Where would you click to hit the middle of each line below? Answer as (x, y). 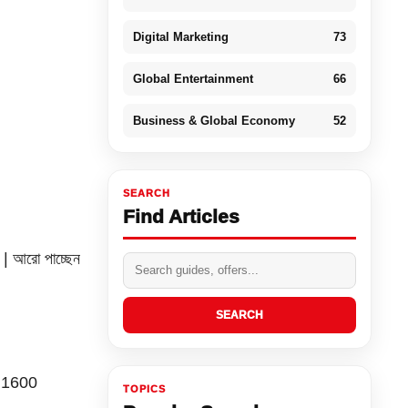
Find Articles (181, 216)
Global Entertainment (193, 78)
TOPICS (144, 388)
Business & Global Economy (214, 120)
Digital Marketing (180, 36)
